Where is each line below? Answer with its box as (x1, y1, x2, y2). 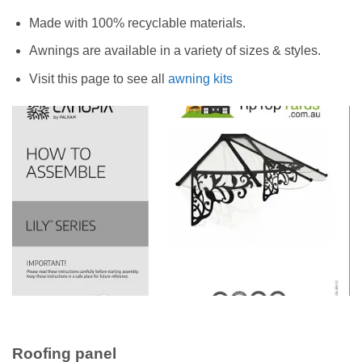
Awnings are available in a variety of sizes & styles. (28, 44, 321, 58)
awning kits (167, 71, 233, 86)
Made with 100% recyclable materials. (28, 15, 246, 30)
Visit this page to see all (28, 71, 168, 86)
